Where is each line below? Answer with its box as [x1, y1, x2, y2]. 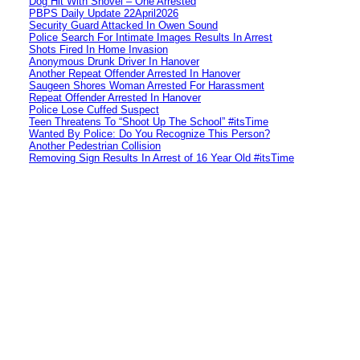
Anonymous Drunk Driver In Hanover [29, 55, 199, 67]
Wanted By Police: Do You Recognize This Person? [29, 127, 270, 140]
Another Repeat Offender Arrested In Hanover [29, 67, 240, 80]
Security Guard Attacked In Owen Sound [29, 18, 218, 31]
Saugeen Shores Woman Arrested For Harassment [29, 79, 264, 92]
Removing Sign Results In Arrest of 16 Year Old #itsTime [29, 151, 294, 164]
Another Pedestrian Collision [29, 139, 161, 152]
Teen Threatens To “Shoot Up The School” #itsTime [29, 115, 268, 128]
